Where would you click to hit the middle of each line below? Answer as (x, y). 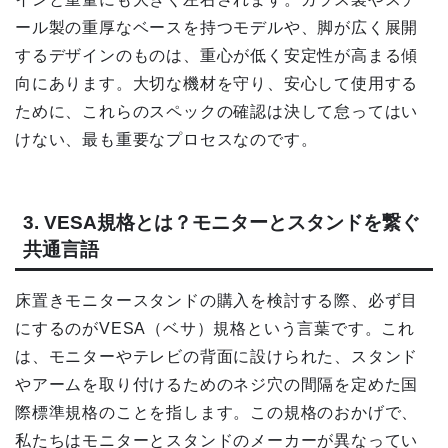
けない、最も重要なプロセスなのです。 (166, 140)
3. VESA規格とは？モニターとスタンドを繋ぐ (221, 222)
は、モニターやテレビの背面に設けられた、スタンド (217, 356)
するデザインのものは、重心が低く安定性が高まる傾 (217, 56)
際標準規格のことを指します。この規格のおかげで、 (217, 412)
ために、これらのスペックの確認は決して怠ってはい (217, 112)
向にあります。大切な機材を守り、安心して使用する (217, 84)
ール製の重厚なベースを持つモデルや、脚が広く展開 (217, 28)
